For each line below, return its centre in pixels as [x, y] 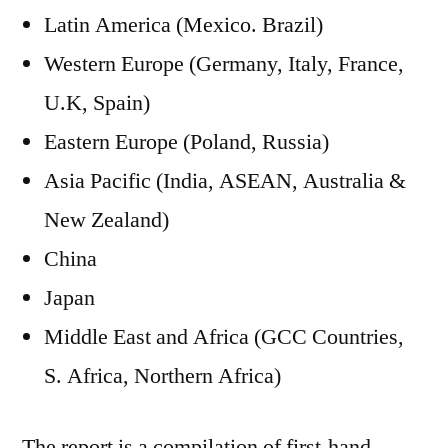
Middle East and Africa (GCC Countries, [224, 337]
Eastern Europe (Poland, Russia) [186, 142]
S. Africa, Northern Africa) [162, 376]
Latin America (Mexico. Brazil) [183, 25]
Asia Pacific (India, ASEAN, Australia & [225, 181]
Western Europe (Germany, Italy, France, [224, 64]
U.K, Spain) [97, 103]
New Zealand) [106, 220]
